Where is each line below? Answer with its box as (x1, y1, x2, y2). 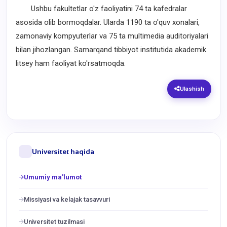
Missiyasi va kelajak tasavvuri (24, 195, 110, 203)
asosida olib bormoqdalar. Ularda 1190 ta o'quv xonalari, (16, 17, 200, 27)
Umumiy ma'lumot (24, 173, 82, 181)
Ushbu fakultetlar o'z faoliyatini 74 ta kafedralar (16, 4, 187, 13)
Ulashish (180, 85, 204, 92)
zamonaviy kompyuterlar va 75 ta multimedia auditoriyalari (16, 31, 208, 41)
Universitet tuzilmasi (24, 217, 85, 225)
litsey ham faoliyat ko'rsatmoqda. (16, 58, 126, 68)
